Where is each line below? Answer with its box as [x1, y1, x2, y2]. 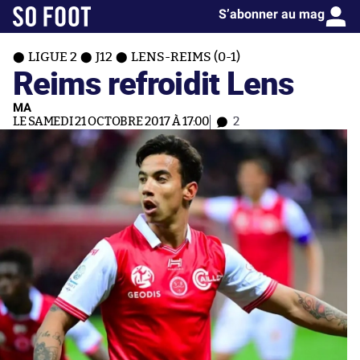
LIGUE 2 [28, 51, 77, 63]
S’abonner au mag [219, 6, 325, 22]
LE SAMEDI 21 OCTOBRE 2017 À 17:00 [13, 116, 211, 128]
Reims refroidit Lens [13, 60, 294, 104]
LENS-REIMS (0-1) [131, 51, 240, 63]
